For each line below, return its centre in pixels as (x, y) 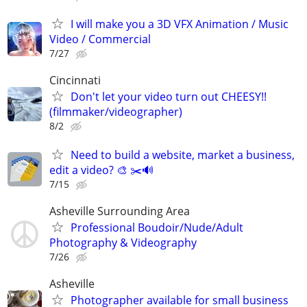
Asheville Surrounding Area (120, 211)
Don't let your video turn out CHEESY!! (169, 97)
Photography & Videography (123, 242)
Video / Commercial (100, 39)
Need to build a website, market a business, (183, 155)
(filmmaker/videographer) (116, 112)
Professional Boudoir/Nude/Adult (157, 227)
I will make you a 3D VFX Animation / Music (180, 24)
